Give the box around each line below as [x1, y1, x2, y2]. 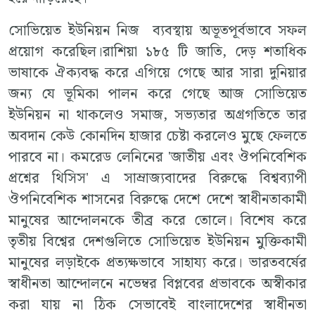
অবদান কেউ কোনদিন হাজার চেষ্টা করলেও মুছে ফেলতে [8, 124, 307, 148]
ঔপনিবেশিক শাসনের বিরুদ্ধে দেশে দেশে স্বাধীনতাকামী [8, 188, 307, 211]
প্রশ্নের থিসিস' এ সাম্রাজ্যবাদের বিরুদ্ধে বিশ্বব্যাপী [8, 167, 307, 190]
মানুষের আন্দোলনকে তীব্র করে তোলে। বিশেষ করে [8, 209, 307, 232]
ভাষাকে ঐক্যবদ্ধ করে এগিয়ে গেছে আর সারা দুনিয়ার [8, 61, 307, 84]
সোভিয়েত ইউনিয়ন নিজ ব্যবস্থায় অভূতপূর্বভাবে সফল [8, 19, 307, 42]
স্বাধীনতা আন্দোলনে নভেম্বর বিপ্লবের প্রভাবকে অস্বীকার [8, 272, 307, 295]
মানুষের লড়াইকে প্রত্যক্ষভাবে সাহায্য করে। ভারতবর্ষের [8, 251, 307, 274]
